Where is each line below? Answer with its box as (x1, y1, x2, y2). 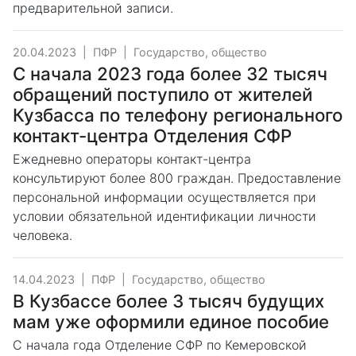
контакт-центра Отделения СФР (13, 125, 292, 147)
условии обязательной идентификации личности (13, 208, 316, 225)
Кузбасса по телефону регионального (13, 104, 342, 126)
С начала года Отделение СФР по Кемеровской (13, 337, 307, 354)
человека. (13, 227, 72, 244)
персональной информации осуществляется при (13, 189, 316, 206)
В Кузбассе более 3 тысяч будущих (13, 290, 324, 312)
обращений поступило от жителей (13, 83, 312, 106)
